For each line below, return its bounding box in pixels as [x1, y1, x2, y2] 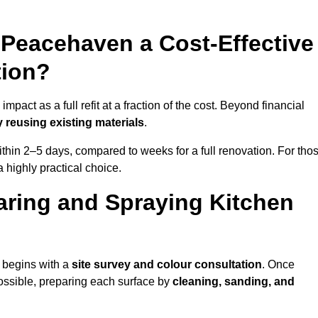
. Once [262, 258, 295, 271]
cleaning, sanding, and [172, 275, 295, 288]
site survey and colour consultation [72, 258, 262, 271]
